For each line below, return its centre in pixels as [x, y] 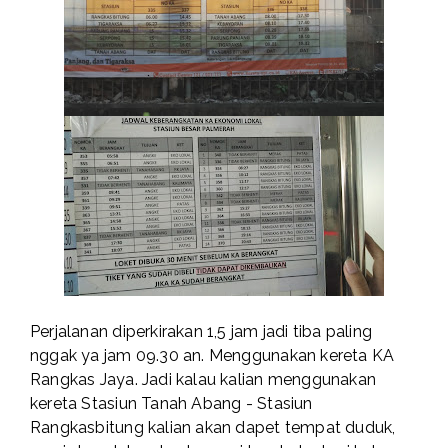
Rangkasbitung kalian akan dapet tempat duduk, [213, 428]
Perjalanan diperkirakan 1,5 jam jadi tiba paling [201, 332]
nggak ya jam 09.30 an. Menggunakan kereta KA [212, 356]
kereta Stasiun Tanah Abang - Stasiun [171, 404]
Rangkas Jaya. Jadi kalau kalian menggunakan [203, 380]
